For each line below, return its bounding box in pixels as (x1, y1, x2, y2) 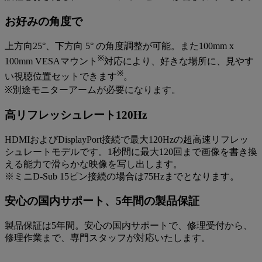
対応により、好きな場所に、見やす (104, 56, 254, 66)
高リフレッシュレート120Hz (5, 109, 147, 122)
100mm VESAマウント (5, 56, 98, 66)
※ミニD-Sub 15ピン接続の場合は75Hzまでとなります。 (5, 171, 239, 181)
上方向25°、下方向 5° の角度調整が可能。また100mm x (5, 40, 234, 51)
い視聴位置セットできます (5, 71, 117, 82)
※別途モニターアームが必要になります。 (5, 85, 181, 95)
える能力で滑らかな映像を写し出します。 (5, 158, 182, 169)
